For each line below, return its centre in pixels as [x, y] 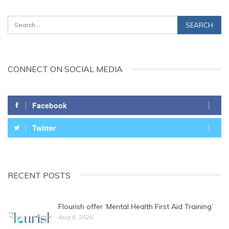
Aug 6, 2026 [76, 217]
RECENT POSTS [39, 175]
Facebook [50, 105]
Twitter [44, 128]
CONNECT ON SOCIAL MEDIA [65, 69]
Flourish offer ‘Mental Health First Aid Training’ [136, 206]
